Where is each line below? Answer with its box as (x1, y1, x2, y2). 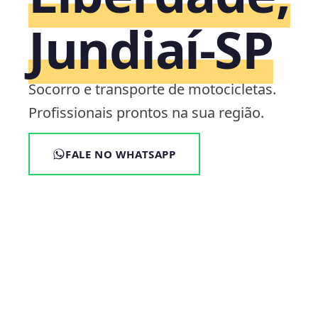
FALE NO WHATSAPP (65, 147, 176, 161)
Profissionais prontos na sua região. (28, 103, 264, 122)
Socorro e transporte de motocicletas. (28, 79, 276, 99)
